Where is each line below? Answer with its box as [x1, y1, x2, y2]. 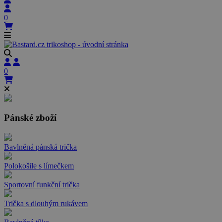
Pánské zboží [4, 112, 56, 123]
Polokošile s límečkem [4, 162, 74, 170]
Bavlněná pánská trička [4, 143, 77, 152]
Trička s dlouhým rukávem [4, 199, 88, 208]
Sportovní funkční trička [4, 180, 80, 189]
